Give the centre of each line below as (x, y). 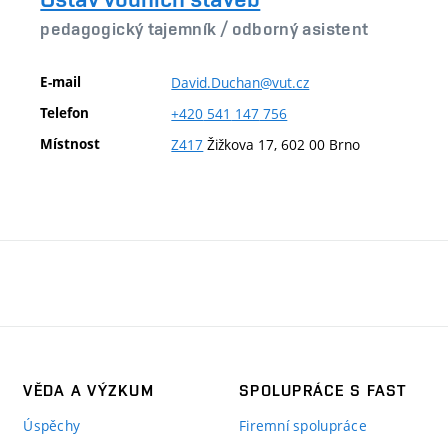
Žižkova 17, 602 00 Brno (282, 144)
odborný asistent (300, 28)
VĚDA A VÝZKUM (88, 390)
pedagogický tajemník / (136, 28)
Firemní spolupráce (303, 425)
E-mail (61, 81)
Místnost (70, 143)
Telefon (65, 112)
